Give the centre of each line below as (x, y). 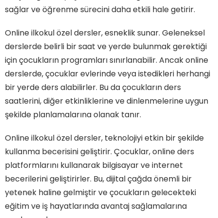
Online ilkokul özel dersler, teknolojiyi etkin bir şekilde (104, 138)
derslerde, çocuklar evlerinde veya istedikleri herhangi (108, 73)
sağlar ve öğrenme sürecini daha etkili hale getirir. (100, 9)
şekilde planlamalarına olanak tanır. (73, 114)
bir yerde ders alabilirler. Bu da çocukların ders (93, 87)
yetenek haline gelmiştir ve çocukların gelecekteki (100, 192)
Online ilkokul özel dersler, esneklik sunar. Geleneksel (105, 33)
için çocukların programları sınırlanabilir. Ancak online (107, 60)
